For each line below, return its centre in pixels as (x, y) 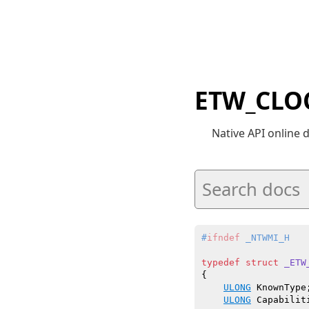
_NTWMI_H (265, 238)
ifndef (223, 238)
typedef (221, 262)
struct (262, 262)
